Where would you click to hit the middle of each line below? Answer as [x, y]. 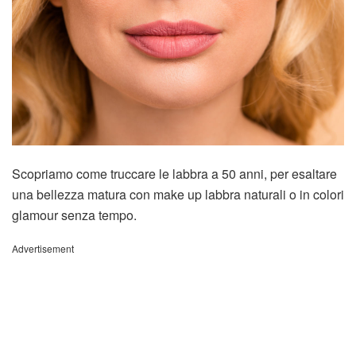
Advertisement [43, 248]
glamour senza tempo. [74, 215]
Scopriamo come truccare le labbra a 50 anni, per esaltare [174, 173]
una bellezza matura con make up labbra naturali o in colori [178, 194]
